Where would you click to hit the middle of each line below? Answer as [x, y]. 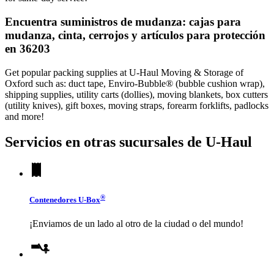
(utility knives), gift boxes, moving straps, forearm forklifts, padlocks [137, 105]
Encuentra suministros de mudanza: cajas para [123, 21]
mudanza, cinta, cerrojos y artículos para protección [135, 35]
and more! [24, 116]
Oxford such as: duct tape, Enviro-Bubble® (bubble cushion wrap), [135, 83]
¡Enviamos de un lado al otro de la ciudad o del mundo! [136, 224]
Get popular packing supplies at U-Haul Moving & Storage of [124, 72]
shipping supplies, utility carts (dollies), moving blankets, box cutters [136, 94]
